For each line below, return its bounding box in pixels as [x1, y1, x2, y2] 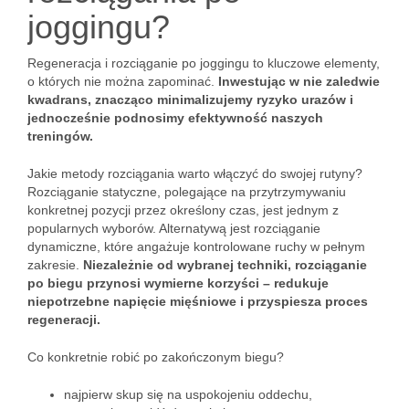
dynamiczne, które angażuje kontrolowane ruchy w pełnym [27, 239, 365, 254]
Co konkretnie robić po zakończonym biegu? [27, 350, 284, 364]
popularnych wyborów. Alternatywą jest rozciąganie [27, 221, 320, 236]
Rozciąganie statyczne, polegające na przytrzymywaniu [27, 184, 346, 199]
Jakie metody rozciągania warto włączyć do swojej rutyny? [27, 166, 362, 181]
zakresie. [27, 257, 83, 272]
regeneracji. [27, 312, 100, 327]
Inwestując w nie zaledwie [218, 74, 380, 89]
